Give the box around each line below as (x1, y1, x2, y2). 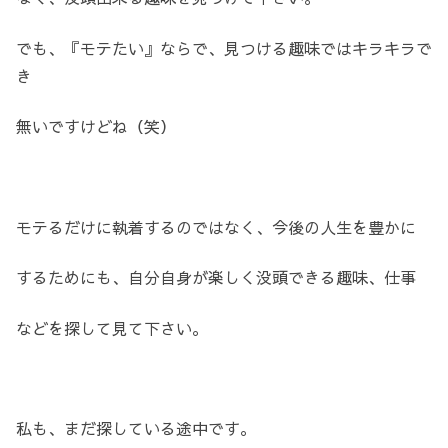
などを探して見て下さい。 (16, 316, 208, 339)
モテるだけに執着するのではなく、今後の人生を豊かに (16, 215, 416, 238)
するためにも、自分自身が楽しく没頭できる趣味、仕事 (16, 266, 416, 289)
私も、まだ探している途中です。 (16, 417, 256, 440)
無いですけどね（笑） (16, 114, 176, 137)
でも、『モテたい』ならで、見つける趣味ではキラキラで (16, 36, 432, 59)
